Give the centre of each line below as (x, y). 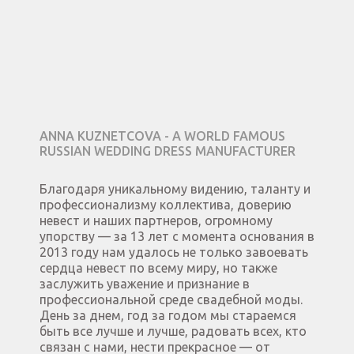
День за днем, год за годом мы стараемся (168, 316)
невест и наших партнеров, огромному (156, 221)
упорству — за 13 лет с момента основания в (177, 237)
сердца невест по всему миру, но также (158, 268)
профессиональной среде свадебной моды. (171, 300)
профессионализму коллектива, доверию (166, 205)
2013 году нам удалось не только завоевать (174, 252)
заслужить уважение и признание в (145, 284)
